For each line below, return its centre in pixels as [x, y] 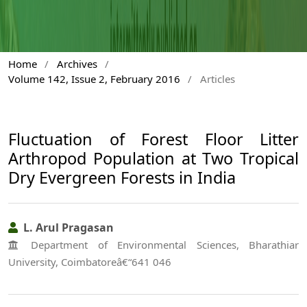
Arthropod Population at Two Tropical [153, 158]
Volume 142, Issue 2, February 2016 [94, 78]
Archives [77, 63]
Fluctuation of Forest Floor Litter [153, 139]
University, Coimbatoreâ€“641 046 [90, 261]
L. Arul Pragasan [67, 227]
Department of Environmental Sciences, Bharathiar [160, 244]
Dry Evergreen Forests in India [122, 177]
